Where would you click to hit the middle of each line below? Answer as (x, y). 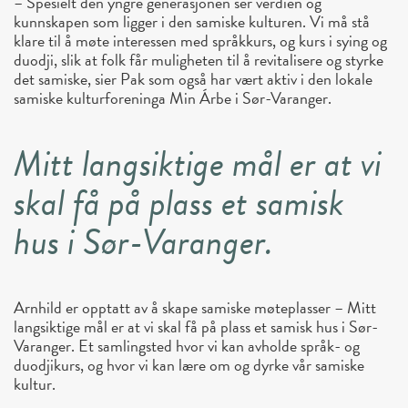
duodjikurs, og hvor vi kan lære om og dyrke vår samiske (189, 365)
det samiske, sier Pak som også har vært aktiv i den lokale (193, 79)
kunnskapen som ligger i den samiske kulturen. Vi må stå (192, 22)
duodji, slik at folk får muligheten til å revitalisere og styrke (199, 60)
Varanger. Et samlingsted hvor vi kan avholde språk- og (187, 346)
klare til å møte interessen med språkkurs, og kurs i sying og (200, 41)
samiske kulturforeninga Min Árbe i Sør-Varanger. (173, 98)
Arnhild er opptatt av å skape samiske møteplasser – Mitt (195, 308)
